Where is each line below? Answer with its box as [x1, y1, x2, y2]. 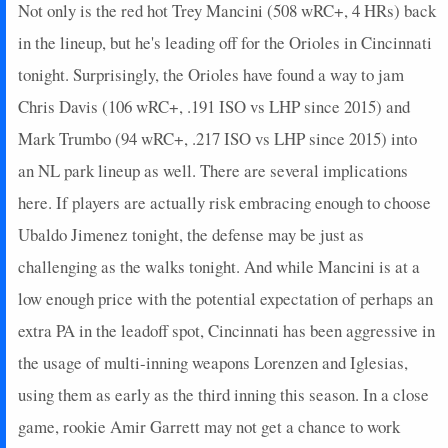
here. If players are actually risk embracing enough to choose [18, 190, 431, 214]
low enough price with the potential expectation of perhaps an [18, 286, 433, 310]
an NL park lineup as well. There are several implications [18, 158, 408, 182]
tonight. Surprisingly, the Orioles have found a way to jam [18, 62, 404, 86]
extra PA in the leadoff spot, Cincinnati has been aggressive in [18, 318, 435, 342]
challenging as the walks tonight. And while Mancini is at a [18, 254, 420, 278]
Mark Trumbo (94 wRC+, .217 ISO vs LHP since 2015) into [18, 126, 417, 150]
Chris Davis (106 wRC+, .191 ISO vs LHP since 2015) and [18, 94, 410, 118]
